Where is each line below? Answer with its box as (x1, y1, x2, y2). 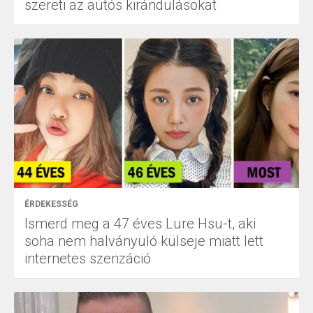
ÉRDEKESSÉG (24, 198, 78, 209)
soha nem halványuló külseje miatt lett (24, 232, 263, 249)
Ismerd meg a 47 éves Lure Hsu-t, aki (24, 214, 256, 232)
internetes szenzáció (24, 249, 151, 267)
